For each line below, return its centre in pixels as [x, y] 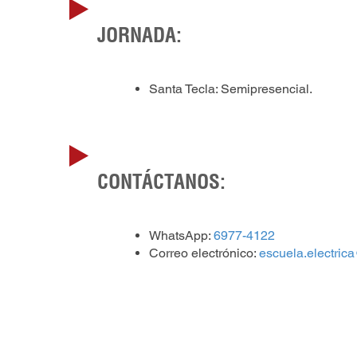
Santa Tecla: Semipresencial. [231, 89]
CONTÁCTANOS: [162, 182]
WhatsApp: [181, 236]
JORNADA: [140, 35]
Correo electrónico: [204, 253]
